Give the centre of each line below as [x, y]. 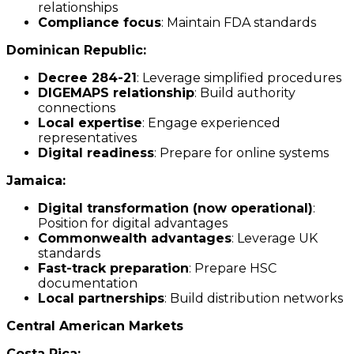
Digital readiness [96, 153]
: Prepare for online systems [241, 153]
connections [77, 108]
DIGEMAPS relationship [116, 93]
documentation [88, 284]
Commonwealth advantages [135, 239]
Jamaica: [36, 181]
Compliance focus [100, 23]
